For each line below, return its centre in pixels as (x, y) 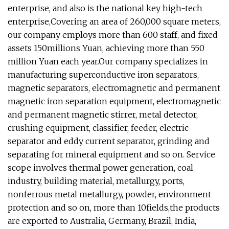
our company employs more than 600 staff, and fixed (113, 35)
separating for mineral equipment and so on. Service (111, 154)
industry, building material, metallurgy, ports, (96, 181)
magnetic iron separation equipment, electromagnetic (114, 101)
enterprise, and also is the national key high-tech (105, 8)
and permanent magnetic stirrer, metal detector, (103, 114)
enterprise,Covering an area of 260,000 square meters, (114, 21)
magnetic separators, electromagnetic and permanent (114, 88)
